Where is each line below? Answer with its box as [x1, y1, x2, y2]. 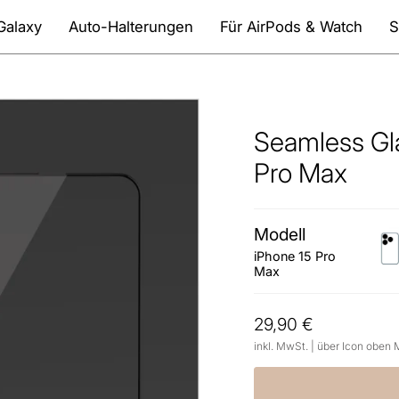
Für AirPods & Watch [220, 18, 362, 36]
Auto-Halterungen [69, 18, 193, 36]
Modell [254, 224, 305, 245]
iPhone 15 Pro [254, 248, 336, 264]
